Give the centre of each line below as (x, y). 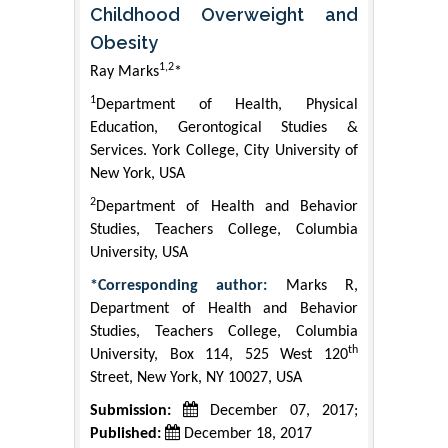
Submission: (130, 411)
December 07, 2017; (278, 411)
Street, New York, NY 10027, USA (196, 378)
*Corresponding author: (179, 286)
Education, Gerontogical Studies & (224, 128)
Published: (125, 434)
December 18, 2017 (246, 434)
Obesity (124, 43)
